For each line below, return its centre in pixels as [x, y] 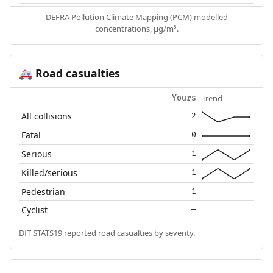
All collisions [47, 116]
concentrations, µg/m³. [136, 28]
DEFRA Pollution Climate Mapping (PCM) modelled [136, 17]
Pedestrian [44, 191]
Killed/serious [50, 172]
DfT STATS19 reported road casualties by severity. [107, 232]
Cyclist [35, 210]
